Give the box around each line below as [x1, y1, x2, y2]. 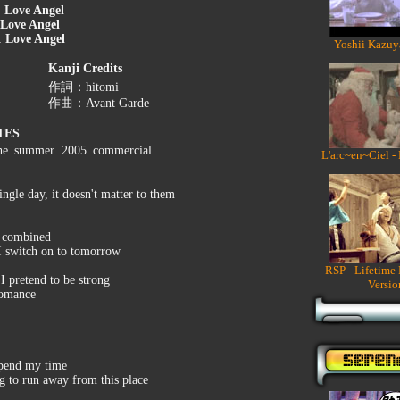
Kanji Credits [48, 62, 122, 75]
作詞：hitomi [48, 80, 119, 94]
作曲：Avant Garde [48, 96, 149, 110]
